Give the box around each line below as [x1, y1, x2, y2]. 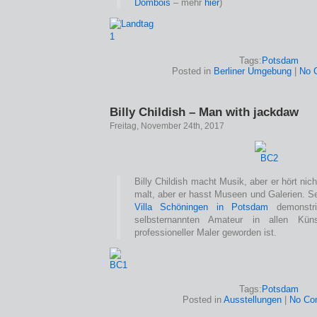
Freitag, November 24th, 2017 [110, 121, 224, 131]
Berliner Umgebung [214, 66, 292, 76]
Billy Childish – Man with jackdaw [110, 105, 299, 119]
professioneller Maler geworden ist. [134, 227, 277, 238]
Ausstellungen [223, 294, 282, 305]
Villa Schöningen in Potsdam [134, 202, 269, 212]
